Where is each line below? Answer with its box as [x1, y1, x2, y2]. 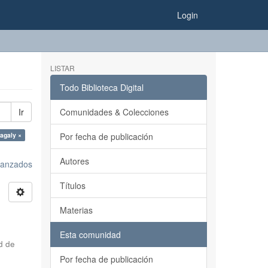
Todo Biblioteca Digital [59, 81, 144, 93]
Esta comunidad [59, 229, 121, 240]
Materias [59, 204, 93, 216]
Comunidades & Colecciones [59, 106, 169, 118]
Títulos [59, 179, 86, 191]
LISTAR [50, 63, 75, 73]
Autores [59, 155, 89, 167]
